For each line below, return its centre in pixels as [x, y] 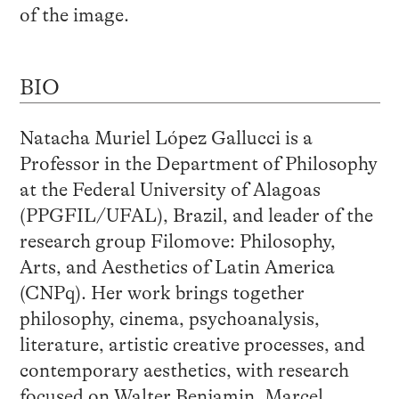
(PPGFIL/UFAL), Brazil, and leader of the [196, 216]
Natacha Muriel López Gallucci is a [166, 138]
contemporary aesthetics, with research [184, 371]
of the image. [74, 15]
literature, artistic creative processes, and [192, 345]
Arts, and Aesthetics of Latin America [177, 268]
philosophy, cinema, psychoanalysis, [169, 319]
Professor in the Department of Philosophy [198, 164]
